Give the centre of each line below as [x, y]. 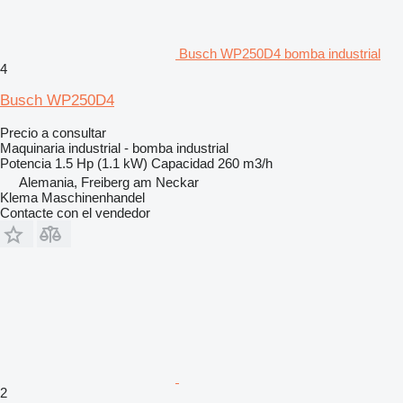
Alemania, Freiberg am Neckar [109, 182]
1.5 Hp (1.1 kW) [101, 163]
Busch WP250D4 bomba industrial [280, 53]
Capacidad [183, 163]
